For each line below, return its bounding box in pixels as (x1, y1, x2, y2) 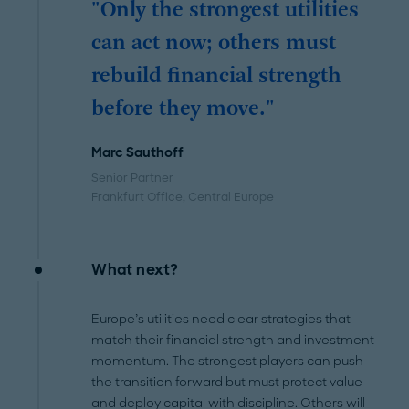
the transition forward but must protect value (91, 373, 363, 390)
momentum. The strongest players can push (91, 352, 364, 369)
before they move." (91, 98, 276, 121)
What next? (91, 259, 179, 279)
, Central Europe (183, 189, 275, 204)
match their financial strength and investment (91, 331, 375, 348)
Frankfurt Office (91, 189, 184, 204)
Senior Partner (91, 170, 174, 185)
